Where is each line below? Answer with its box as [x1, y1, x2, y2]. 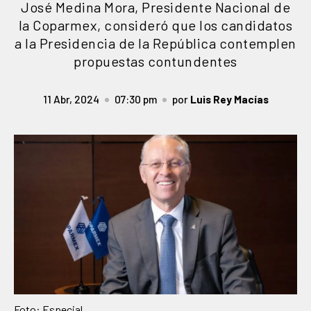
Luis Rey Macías [190, 92, 269, 106]
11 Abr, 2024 [42, 92, 99, 106]
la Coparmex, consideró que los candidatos [18, 17, 293, 33]
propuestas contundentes [74, 53, 237, 69]
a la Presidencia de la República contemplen [15, 35, 296, 51]
